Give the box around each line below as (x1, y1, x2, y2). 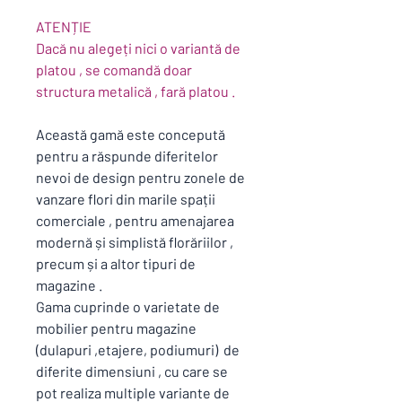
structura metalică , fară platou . (36, 83, 238, 100)
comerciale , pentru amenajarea (36, 212, 237, 229)
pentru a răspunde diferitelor (36, 147, 218, 164)
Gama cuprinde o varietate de (36, 298, 220, 315)
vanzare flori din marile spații (36, 190, 215, 207)
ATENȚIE (36, 18, 94, 35)
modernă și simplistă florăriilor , (36, 233, 233, 250)
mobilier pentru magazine (36, 319, 197, 336)
